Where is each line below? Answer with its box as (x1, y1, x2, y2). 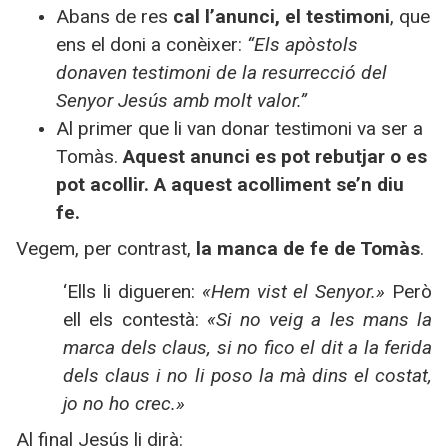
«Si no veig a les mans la (198, 307, 433, 331)
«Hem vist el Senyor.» (201, 279, 393, 303)
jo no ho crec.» (63, 391, 186, 415)
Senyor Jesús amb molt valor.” (56, 89, 307, 113)
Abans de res (56, 5, 173, 29)
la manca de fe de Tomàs (191, 237, 420, 261)
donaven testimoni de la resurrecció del (56, 61, 387, 85)
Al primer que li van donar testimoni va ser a (56, 117, 423, 141)
